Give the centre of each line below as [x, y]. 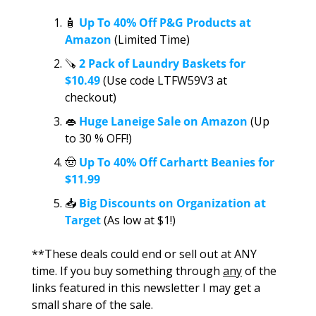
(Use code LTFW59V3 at [165, 80]
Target [83, 220]
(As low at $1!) [138, 220]
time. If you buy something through [127, 271]
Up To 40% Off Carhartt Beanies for [175, 162]
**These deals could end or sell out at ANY [144, 254]
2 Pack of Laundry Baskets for [162, 63]
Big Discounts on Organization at [172, 203]
